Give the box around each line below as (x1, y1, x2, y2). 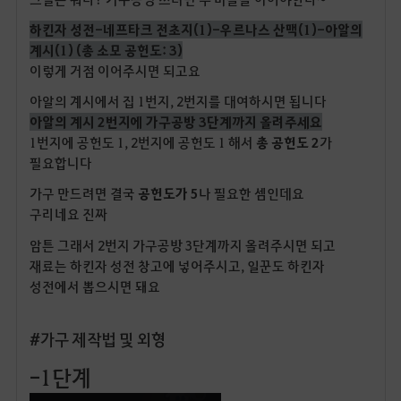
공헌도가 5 (137, 184, 199, 203)
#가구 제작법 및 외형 (29, 328, 166, 350)
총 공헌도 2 (255, 133, 320, 152)
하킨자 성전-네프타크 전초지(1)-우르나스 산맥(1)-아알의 (29, 21, 363, 39)
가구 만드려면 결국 (29, 184, 138, 203)
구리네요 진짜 (29, 205, 107, 224)
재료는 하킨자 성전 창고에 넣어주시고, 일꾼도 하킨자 (29, 256, 325, 275)
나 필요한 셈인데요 (198, 184, 304, 203)
